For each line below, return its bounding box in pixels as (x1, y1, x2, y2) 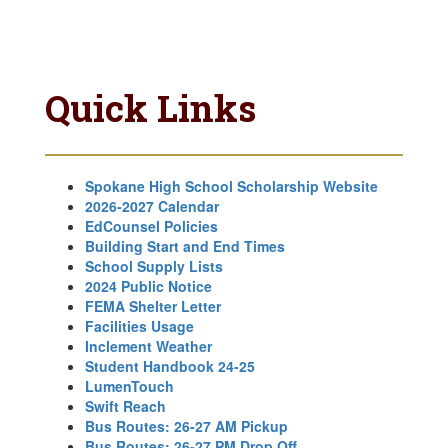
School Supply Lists (85, 256, 223, 276)
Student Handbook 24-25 (85, 356, 255, 376)
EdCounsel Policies (85, 216, 218, 236)
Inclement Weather (85, 336, 212, 356)
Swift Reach (85, 396, 166, 416)
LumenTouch (85, 376, 174, 396)
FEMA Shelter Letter (85, 296, 221, 316)
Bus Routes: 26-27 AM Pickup (85, 416, 288, 436)
